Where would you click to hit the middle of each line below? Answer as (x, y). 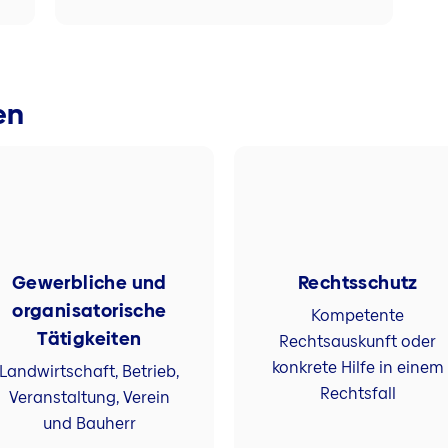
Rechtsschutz (358, 282)
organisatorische (89, 310)
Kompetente (358, 315)
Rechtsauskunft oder (358, 341)
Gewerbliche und (89, 282)
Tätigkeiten (89, 338)
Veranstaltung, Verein (89, 397)
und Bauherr (89, 423)
